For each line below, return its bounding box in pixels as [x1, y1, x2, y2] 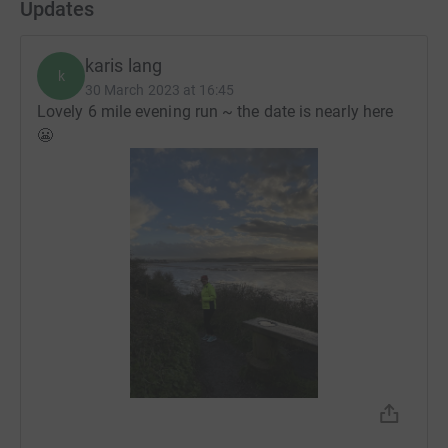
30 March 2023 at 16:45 [85, 82, 235, 99]
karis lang [85, 55, 162, 77]
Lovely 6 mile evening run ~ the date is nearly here [37, 102, 394, 122]
